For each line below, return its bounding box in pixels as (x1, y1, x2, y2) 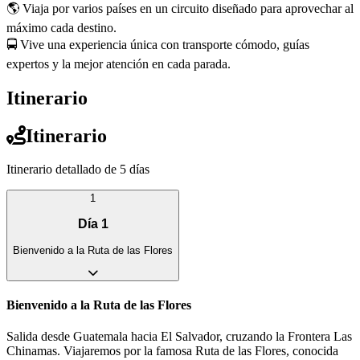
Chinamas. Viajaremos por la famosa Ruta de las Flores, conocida (6, 344, 338, 358)
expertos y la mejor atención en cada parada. (6, 56, 231, 71)
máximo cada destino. (6, 20, 117, 35)
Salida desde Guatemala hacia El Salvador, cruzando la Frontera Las (6, 329, 352, 344)
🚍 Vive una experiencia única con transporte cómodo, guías (6, 37, 309, 51)
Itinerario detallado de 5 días (6, 162, 149, 177)
